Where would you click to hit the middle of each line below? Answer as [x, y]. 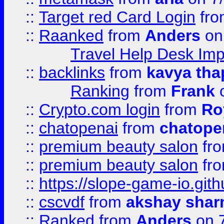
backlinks [72, 72]
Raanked [71, 35]
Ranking [100, 91]
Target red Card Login [117, 17]
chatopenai [78, 128]
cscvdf [62, 202]
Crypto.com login [99, 109]
